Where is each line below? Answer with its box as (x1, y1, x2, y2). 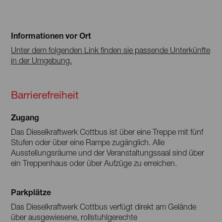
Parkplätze (11, 187, 51, 197)
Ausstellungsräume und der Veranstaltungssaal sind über (11, 148, 204, 157)
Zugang (11, 112, 39, 122)
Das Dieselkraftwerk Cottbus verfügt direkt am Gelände (11, 202, 196, 211)
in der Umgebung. (11, 55, 72, 65)
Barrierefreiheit (11, 88, 79, 101)
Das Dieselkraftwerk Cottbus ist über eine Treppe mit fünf (11, 127, 203, 136)
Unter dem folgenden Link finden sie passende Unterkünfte (11, 45, 210, 55)
